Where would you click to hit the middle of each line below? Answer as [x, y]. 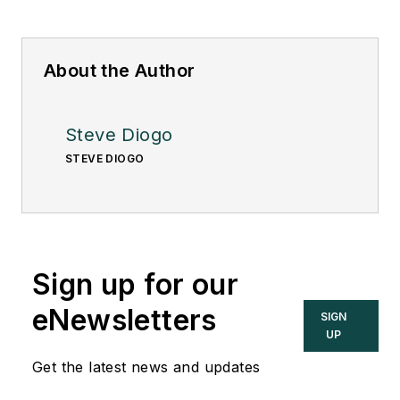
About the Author [120, 70]
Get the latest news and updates [146, 367]
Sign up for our [135, 284]
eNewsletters [125, 320]
